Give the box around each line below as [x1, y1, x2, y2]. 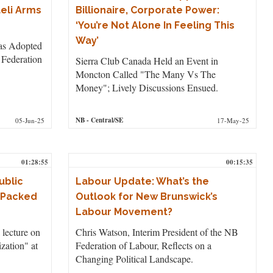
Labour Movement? [75, 205, 172, 218]
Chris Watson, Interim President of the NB [75, 225, 238, 238]
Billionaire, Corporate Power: [75, 4, 219, 16]
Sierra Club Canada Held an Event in [75, 54, 218, 67]
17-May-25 [217, 115, 250, 125]
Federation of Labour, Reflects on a [75, 238, 211, 252]
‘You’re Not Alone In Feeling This [75, 19, 235, 31]
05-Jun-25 [15, 115, 45, 125]
